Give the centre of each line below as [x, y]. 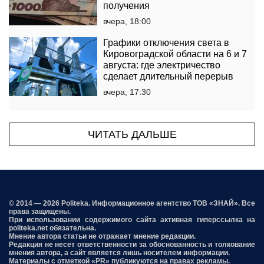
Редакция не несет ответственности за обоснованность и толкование [132, 245]
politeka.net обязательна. [52, 228]
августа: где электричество [162, 65]
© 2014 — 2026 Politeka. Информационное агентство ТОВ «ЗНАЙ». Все [132, 204]
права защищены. [40, 212]
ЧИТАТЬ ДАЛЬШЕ [132, 135]
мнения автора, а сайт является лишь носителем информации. [119, 253]
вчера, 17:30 [127, 92]
